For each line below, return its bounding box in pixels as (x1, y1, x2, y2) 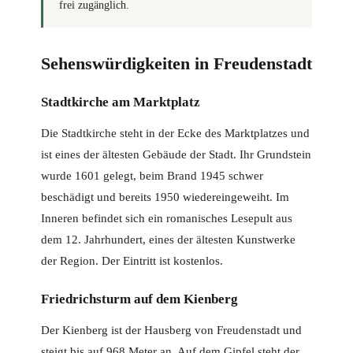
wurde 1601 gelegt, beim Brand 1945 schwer (41, 169, 263, 183)
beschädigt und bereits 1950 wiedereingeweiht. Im (41, 191, 289, 204)
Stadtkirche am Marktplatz (41, 95, 200, 110)
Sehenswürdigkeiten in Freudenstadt (41, 54, 312, 74)
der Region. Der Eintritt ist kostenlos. (41, 255, 223, 268)
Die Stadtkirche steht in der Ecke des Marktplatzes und (41, 127, 310, 140)
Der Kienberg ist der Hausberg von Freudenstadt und (41, 324, 302, 337)
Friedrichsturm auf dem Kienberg (41, 292, 238, 307)
